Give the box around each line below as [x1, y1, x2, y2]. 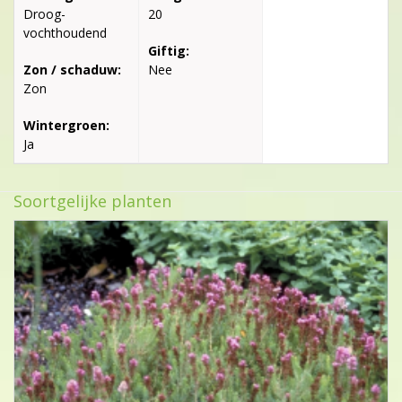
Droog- [23, 5, 66, 23]
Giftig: [147, 42, 189, 60]
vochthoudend [23, 24, 107, 42]
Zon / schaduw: [23, 61, 121, 79]
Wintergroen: [23, 117, 109, 135]
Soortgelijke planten [13, 190, 171, 213]
